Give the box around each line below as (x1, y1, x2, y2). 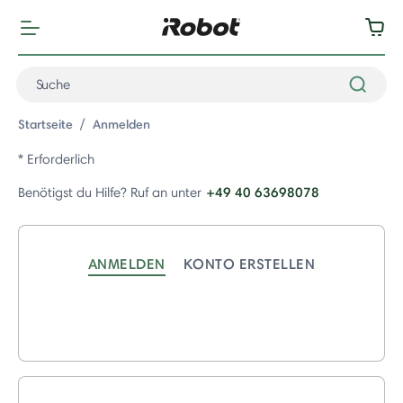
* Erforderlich (18, 151, 94, 167)
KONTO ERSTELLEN (183, 255, 316, 273)
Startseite (18, 116, 73, 132)
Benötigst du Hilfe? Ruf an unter (18, 184, 201, 201)
